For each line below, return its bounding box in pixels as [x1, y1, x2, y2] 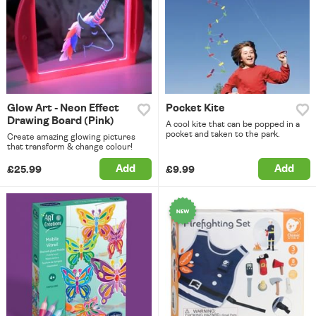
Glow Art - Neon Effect [7, 103, 119, 114]
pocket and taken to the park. [165, 130, 280, 139]
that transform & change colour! [7, 142, 133, 152]
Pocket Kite [165, 103, 225, 114]
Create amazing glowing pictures [7, 133, 135, 142]
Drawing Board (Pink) [7, 116, 114, 127]
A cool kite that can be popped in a [165, 120, 300, 129]
